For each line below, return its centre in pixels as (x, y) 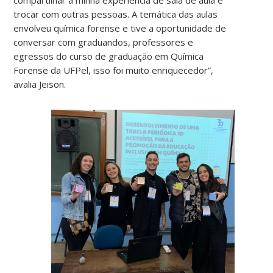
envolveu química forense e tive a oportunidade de (120, 28)
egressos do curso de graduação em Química (109, 56)
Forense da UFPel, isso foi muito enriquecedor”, (114, 70)
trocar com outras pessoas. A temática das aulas (116, 14)
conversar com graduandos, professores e (104, 42)
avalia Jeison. (40, 84)
